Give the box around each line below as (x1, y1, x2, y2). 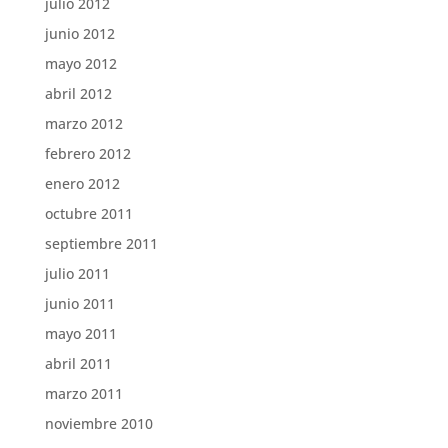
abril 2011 (44, 354, 112, 373)
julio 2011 (44, 264, 110, 283)
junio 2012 (44, 24, 115, 43)
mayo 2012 (44, 54, 117, 73)
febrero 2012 (44, 144, 131, 163)
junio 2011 (44, 294, 115, 313)
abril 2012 (44, 84, 112, 103)
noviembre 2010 (44, 414, 153, 433)
